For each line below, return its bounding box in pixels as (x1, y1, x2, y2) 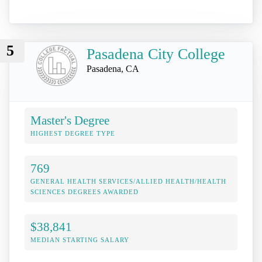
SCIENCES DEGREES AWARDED (30, 188, 139, 195)
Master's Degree (30, 113, 109, 127)
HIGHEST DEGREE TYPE (30, 129, 115, 137)
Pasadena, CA (87, 64, 139, 74)
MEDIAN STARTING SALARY (30, 236, 129, 243)
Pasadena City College (87, 46, 225, 63)
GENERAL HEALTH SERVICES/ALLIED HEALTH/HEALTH (30, 177, 226, 185)
